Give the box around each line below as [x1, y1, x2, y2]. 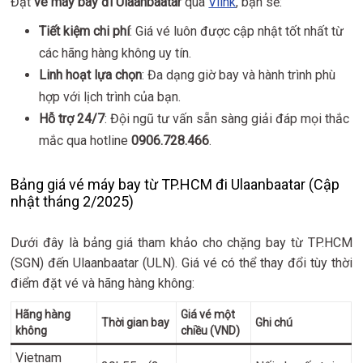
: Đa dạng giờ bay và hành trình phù [142, 66, 336, 83]
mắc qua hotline [39, 132, 132, 148]
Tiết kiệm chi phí [39, 23, 130, 39]
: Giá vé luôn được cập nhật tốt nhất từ [130, 23, 344, 39]
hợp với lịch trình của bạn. [39, 88, 181, 105]
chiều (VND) [181, 323, 241, 337]
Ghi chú [255, 315, 293, 329]
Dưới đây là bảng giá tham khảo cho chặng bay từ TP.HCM [11, 234, 352, 250]
